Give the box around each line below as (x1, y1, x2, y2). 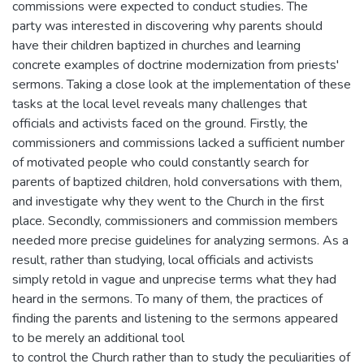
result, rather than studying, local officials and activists (12, 251, 314, 269)
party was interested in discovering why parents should (12, 17, 323, 35)
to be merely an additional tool (12, 329, 184, 347)
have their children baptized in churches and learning (12, 37, 301, 54)
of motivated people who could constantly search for (12, 154, 309, 171)
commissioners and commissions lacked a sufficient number (12, 134, 344, 152)
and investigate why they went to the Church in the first (12, 193, 324, 210)
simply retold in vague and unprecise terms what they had (12, 271, 336, 288)
